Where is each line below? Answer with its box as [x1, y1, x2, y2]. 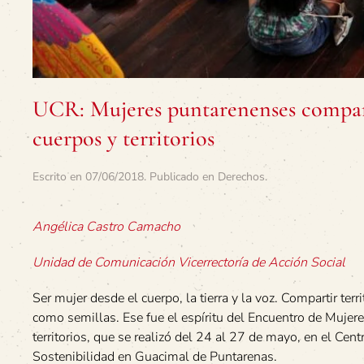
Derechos [218, 169, 265, 185]
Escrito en [32, 169, 85, 185]
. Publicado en [144, 169, 218, 185]
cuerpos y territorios [32, 124, 214, 153]
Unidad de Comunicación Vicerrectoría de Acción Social [32, 253, 345, 272]
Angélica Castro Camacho [32, 218, 180, 236]
